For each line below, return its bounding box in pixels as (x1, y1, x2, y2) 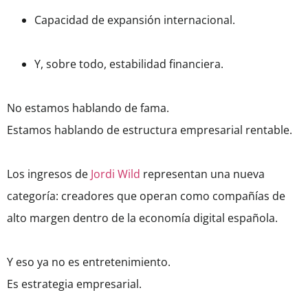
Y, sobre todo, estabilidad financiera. (34, 56, 223, 72)
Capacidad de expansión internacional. (34, 12, 235, 28)
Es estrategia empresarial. (7, 276, 142, 292)
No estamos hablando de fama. (7, 100, 169, 116)
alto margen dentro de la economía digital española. (7, 210, 278, 226)
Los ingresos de (7, 166, 91, 182)
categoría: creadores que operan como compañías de (7, 188, 285, 204)
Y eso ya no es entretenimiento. (7, 254, 170, 270)
